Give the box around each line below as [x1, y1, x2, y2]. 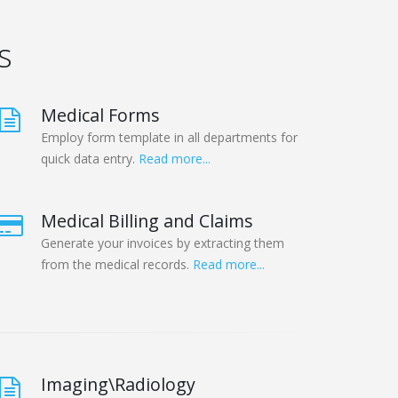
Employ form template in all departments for [41, 129, 298, 147]
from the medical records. [41, 256, 193, 274]
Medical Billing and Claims [41, 209, 253, 234]
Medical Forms [41, 103, 160, 128]
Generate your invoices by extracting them [41, 235, 284, 252]
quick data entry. [41, 150, 139, 168]
